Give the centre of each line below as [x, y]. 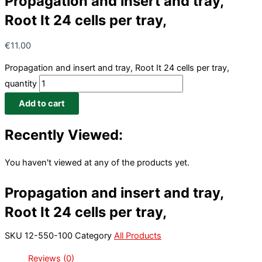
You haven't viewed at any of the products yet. [97, 162]
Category [93, 236]
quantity [21, 84]
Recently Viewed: [64, 135]
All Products [138, 236]
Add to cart [42, 104]
